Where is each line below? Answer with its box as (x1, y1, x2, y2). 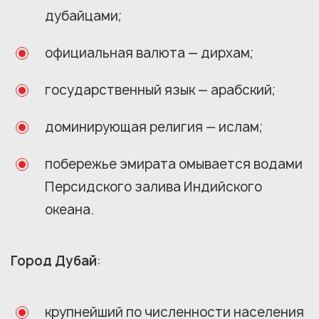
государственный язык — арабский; (45, 80, 276, 99)
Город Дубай (11, 251, 97, 270)
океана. (45, 200, 94, 219)
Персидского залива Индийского (45, 177, 262, 196)
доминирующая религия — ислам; (45, 117, 263, 136)
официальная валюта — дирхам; (45, 43, 253, 62)
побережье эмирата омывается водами (45, 155, 303, 173)
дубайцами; (45, 6, 122, 25)
